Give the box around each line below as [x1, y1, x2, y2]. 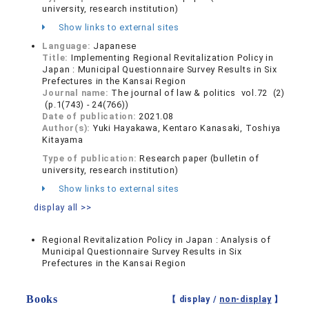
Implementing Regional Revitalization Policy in [70, 52, 274, 63]
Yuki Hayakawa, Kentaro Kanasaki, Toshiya [92, 123, 281, 134]
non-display [219, 295, 272, 305]
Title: [42, 52, 71, 63]
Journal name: [42, 88, 112, 99]
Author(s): [42, 123, 93, 134]
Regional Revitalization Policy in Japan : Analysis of [42, 235, 271, 246]
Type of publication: [42, 153, 140, 164]
